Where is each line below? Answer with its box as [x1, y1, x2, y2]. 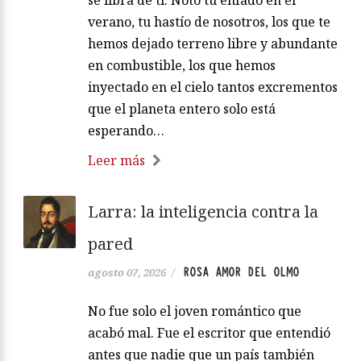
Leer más [88, 151, 145, 170]
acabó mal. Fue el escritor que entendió [88, 324, 330, 342]
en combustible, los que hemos [88, 56, 276, 75]
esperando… [88, 122, 164, 140]
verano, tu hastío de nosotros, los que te [88, 13, 330, 31]
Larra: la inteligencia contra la [88, 201, 318, 223]
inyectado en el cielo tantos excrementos [88, 78, 338, 97]
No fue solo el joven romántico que [88, 302, 301, 321]
